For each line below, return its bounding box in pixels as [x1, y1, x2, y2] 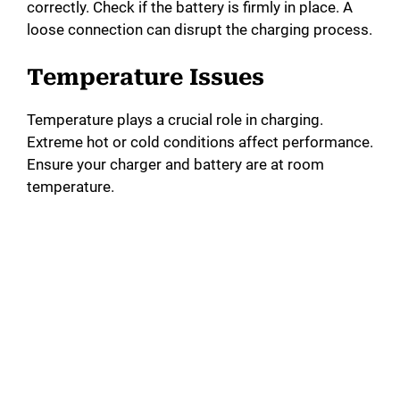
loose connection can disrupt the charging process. [27, 21, 372, 39]
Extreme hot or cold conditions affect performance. [27, 132, 373, 151]
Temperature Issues [27, 63, 264, 90]
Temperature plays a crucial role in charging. [27, 110, 323, 129]
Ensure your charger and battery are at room [27, 154, 324, 173]
